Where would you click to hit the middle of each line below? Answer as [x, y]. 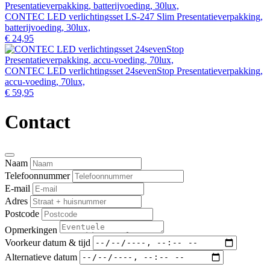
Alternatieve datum [41, 257]
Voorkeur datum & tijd [48, 242]
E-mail [17, 188]
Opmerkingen [31, 230]
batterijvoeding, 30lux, [48, 27]
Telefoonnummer [37, 175]
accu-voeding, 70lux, [45, 81]
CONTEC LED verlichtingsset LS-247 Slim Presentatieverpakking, [134, 16]
